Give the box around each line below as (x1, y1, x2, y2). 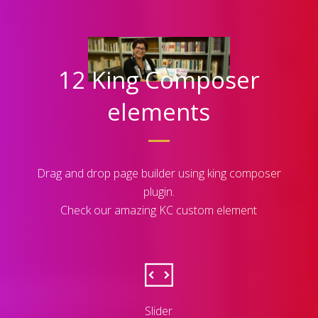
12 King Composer (57, 63, 260, 96)
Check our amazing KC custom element (60, 202, 258, 218)
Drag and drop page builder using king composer (36, 165, 281, 181)
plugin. (143, 183, 175, 199)
